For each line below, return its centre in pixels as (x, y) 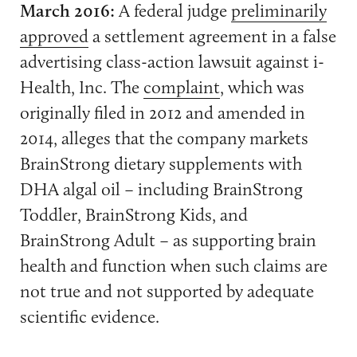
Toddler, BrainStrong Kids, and (133, 215)
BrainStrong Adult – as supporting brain (168, 240)
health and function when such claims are (173, 266)
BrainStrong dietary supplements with (161, 164)
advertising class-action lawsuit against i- (172, 62)
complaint (181, 87)
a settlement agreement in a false (212, 36)
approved (54, 36)
